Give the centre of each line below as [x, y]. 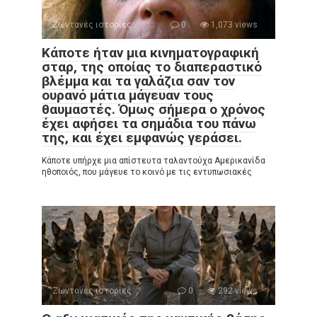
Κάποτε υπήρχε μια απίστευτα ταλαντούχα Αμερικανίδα [154, 161]
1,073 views [233, 25]
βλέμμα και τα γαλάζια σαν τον [138, 81]
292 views [237, 291]
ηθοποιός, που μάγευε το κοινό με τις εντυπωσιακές [147, 172]
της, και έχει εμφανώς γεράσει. [142, 138]
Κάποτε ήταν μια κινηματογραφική [150, 53]
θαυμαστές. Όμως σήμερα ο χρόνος [154, 109]
